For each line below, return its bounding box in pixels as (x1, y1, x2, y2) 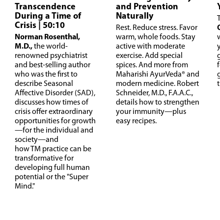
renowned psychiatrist (15, 52, 87, 60)
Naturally (116, 12, 153, 22)
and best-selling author (15, 61, 90, 70)
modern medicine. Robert (116, 80, 199, 88)
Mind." (15, 183, 35, 191)
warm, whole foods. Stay (116, 33, 195, 42)
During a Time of (15, 12, 81, 22)
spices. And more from (116, 61, 188, 70)
